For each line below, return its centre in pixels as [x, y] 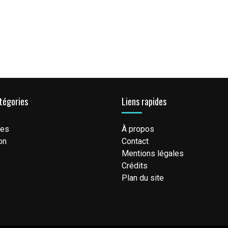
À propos [138, 129]
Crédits [135, 166]
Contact [135, 141]
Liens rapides [144, 102]
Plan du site [143, 178]
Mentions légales [153, 154]
